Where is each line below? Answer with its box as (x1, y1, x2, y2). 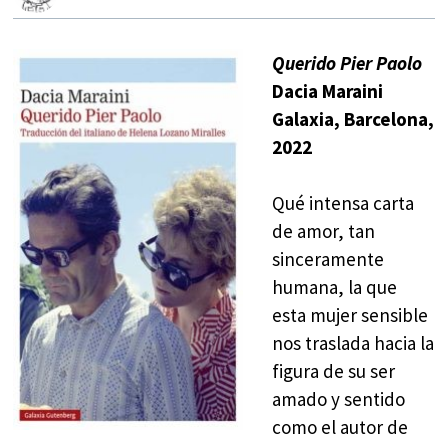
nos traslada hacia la (271, 331, 434, 356)
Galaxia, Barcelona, (271, 106, 434, 131)
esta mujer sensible (271, 303, 428, 328)
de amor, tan (271, 219, 375, 244)
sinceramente (271, 247, 384, 272)
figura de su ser (271, 359, 395, 384)
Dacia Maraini (271, 78, 383, 103)
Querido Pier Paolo (271, 50, 422, 75)
